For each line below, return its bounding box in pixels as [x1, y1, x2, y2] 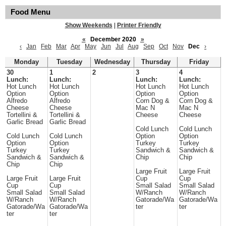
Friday [189, 59, 209, 66]
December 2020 [87, 36, 139, 43]
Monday [14, 59, 39, 66]
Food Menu [11, 8, 50, 16]
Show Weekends [65, 22, 112, 29]
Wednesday [94, 59, 130, 66]
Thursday [141, 59, 171, 66]
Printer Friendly [117, 22, 161, 29]
